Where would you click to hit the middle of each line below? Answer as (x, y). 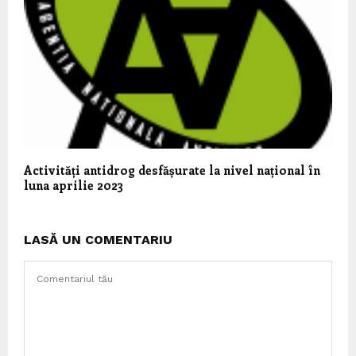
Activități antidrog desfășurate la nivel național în (172, 170)
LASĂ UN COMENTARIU (98, 239)
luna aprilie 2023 (74, 185)
